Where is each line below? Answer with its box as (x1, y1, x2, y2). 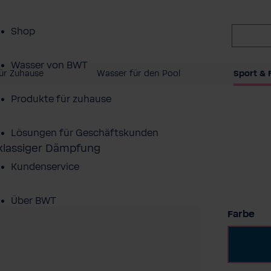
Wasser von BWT (11, 60, 88, 71)
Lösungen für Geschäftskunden (11, 128, 158, 139)
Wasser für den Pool (97, 69, 180, 79)
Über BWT (11, 195, 56, 206)
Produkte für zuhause (11, 94, 111, 105)
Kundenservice (11, 162, 79, 172)
